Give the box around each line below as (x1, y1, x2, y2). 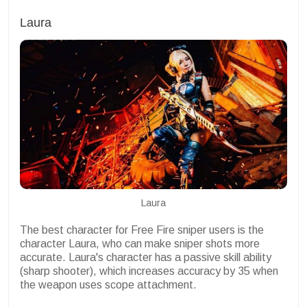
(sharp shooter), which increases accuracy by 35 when (20, 265, 278, 278)
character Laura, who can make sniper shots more (20, 238, 260, 250)
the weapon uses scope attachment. (20, 279, 199, 291)
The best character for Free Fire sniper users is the (20, 224, 264, 236)
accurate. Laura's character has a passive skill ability (20, 251, 271, 264)
